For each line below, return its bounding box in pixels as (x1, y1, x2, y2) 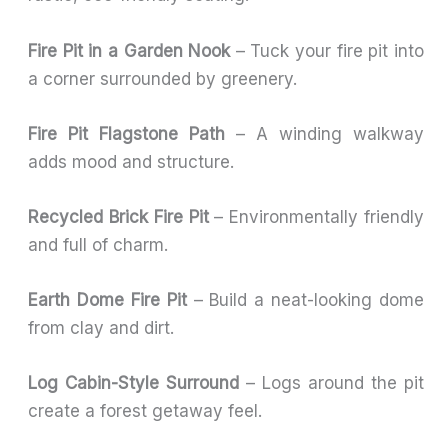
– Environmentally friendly (208, 206, 424, 227)
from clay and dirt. (28, 318, 175, 339)
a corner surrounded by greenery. (28, 68, 298, 89)
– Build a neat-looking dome (186, 290, 424, 311)
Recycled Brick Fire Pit (28, 206, 209, 227)
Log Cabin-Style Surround (28, 373, 240, 394)
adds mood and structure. (28, 151, 235, 172)
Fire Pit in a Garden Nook (28, 40, 231, 61)
